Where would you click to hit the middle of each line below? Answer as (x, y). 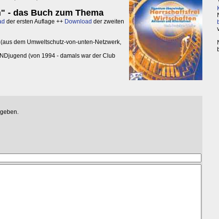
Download (78, 22)
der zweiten (108, 22)
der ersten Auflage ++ (35, 22)
